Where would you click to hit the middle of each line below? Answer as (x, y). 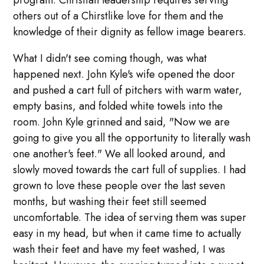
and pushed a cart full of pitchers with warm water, (128, 90)
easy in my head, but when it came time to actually (127, 234)
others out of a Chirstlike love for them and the (118, 16)
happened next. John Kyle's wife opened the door (124, 75)
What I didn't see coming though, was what (110, 59)
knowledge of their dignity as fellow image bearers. (131, 32)
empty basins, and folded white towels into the (118, 106)
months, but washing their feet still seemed (110, 202)
